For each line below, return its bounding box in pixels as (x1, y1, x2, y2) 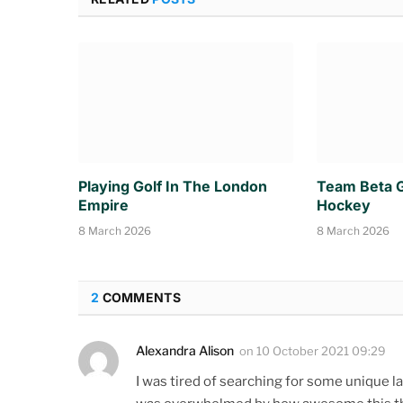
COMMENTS (99, 290, 181, 306)
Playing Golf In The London (78, 177, 267, 196)
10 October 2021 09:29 (256, 344, 386, 359)
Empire (78, 196, 129, 215)
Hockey (316, 196, 371, 215)
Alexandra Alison (136, 343, 234, 359)
